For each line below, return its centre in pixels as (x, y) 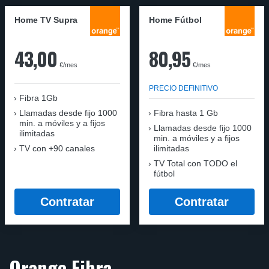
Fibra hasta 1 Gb (186, 113)
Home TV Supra (46, 20)
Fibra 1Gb (38, 98)
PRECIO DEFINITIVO (183, 89)
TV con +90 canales (57, 149)
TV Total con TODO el (195, 164)
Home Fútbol (175, 20)
